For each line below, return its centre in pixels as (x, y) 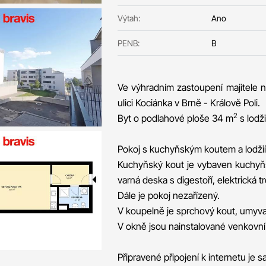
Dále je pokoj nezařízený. (168, 195)
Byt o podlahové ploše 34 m (175, 118)
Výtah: (129, 18)
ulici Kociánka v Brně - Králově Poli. (189, 103)
